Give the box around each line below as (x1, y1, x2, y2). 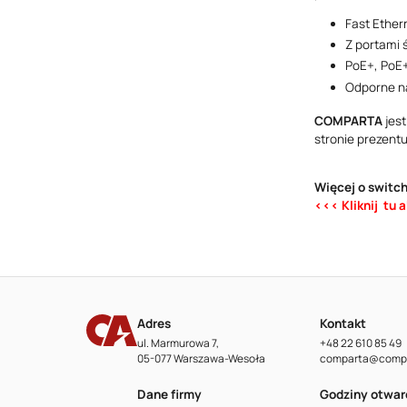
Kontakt (320, 314, 367, 332)
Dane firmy (137, 385, 203, 402)
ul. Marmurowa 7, (137, 335, 220, 352)
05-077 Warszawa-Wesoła (137, 351, 266, 367)
